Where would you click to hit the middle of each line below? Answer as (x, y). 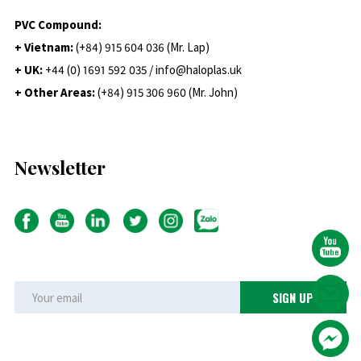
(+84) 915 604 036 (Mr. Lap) (142, 48)
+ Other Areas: (56, 93)
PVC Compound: (58, 25)
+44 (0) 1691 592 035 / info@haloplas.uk (143, 70)
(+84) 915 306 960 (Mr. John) (167, 93)
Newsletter (60, 168)
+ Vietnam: (45, 48)
